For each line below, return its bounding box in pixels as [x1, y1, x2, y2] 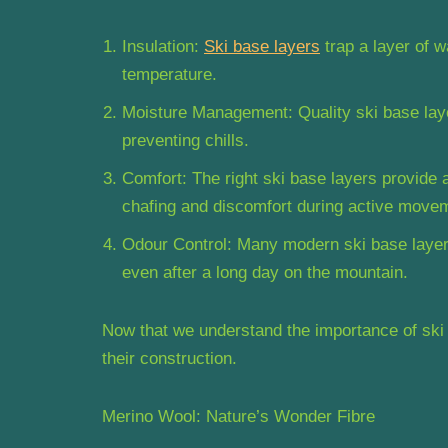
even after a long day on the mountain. [122, 262, 408, 282]
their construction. [102, 348, 237, 368]
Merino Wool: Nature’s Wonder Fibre [102, 406, 375, 426]
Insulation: [122, 36, 204, 56]
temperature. [122, 64, 217, 84]
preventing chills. [122, 130, 249, 150]
